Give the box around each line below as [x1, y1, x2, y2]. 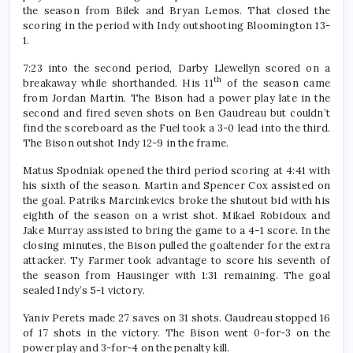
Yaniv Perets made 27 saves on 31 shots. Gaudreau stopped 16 [23, 311, 330, 325]
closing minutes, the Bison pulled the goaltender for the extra [23, 239, 330, 253]
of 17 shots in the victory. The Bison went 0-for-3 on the [23, 326, 330, 340]
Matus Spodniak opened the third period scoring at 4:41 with [23, 164, 330, 178]
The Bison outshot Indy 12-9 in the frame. [23, 136, 229, 150]
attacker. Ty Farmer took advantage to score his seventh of [23, 254, 330, 268]
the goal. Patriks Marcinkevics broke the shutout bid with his [23, 194, 330, 208]
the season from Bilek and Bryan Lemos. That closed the [23, 4, 330, 18]
